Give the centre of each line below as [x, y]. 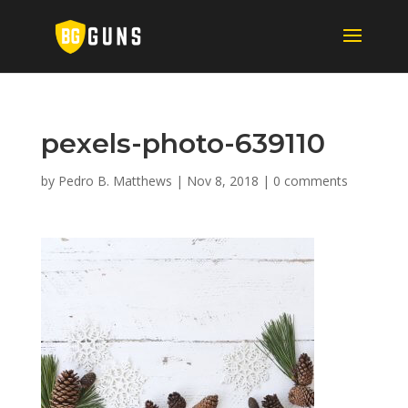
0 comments [310, 181]
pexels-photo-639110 [183, 143]
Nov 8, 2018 [222, 181]
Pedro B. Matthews [115, 181]
